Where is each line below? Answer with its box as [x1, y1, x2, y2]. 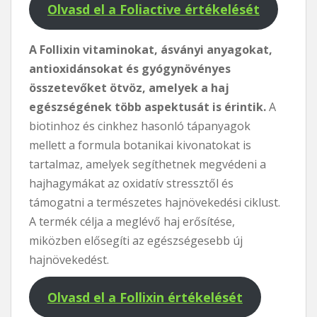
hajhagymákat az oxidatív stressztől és [29, 175, 234, 191]
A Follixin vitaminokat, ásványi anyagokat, [29, 41, 272, 57]
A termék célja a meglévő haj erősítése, [29, 213, 235, 229]
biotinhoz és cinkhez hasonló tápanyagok [29, 117, 250, 134]
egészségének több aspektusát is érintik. [29, 98, 266, 115]
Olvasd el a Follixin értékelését [47, 288, 243, 306]
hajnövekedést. [29, 251, 109, 267]
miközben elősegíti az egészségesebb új [29, 232, 243, 248]
